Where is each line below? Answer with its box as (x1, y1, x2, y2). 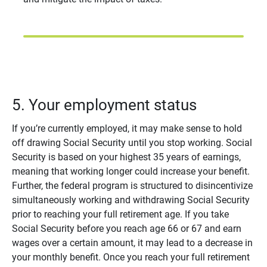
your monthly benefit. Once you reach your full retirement (11, 251, 250, 263)
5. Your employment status (11, 96, 200, 114)
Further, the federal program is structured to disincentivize (11, 179, 253, 191)
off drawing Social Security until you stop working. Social (11, 136, 252, 148)
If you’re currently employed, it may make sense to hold (11, 122, 242, 134)
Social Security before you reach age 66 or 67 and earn (11, 222, 241, 234)
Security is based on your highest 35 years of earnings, (11, 151, 241, 163)
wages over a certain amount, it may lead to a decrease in (11, 237, 253, 249)
